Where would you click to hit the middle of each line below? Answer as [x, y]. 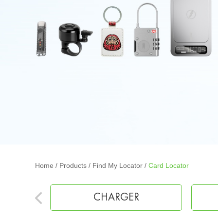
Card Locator [169, 165]
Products [73, 165]
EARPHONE [116, 197]
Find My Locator [118, 165]
